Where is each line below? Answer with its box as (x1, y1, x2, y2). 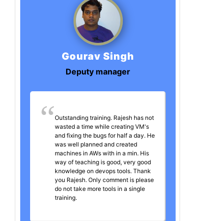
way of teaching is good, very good (55, 158, 151, 166)
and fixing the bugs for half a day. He (55, 132, 155, 140)
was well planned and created (55, 141, 137, 148)
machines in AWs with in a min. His (55, 149, 149, 157)
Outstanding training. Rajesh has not (55, 114, 154, 122)
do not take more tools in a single (55, 185, 145, 193)
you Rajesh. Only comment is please (55, 176, 154, 184)
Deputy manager (66, 67, 130, 77)
